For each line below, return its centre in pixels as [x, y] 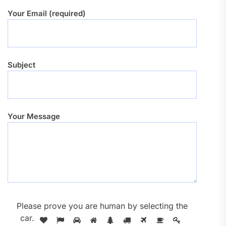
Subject [21, 65]
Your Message [34, 116]
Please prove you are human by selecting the [102, 206]
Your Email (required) [47, 13]
